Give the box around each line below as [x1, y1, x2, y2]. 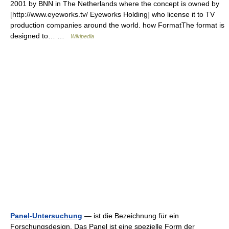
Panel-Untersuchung [10, 212, 82, 220]
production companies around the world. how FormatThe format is [10, 21, 224, 29]
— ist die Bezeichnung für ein [82, 212, 179, 220]
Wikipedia [71, 33, 94, 39]
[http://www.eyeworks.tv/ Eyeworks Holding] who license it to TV [10, 10, 215, 18]
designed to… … [10, 32, 71, 40]
